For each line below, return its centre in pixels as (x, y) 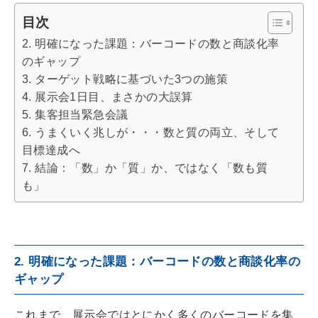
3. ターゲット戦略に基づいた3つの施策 (125, 79)
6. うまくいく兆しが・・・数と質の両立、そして (151, 132)
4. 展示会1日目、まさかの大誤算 (108, 97)
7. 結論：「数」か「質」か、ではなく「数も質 (145, 168)
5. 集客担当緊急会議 (75, 114)
